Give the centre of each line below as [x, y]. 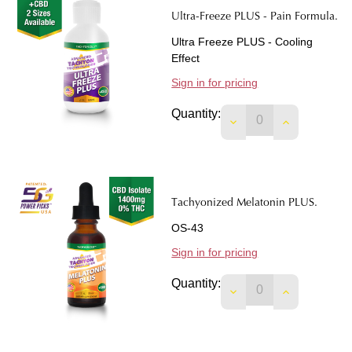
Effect [186, 59]
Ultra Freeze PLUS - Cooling [242, 42]
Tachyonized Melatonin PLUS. [245, 204]
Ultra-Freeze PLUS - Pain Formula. [255, 18]
